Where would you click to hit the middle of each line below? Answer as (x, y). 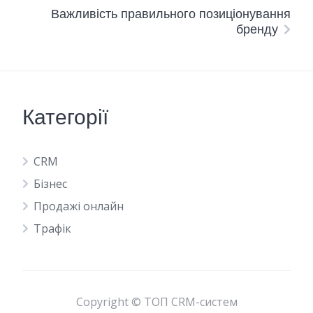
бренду (257, 29)
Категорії (65, 117)
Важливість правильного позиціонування (171, 14)
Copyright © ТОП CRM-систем (156, 302)
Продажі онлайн (79, 206)
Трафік (52, 228)
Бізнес (50, 184)
